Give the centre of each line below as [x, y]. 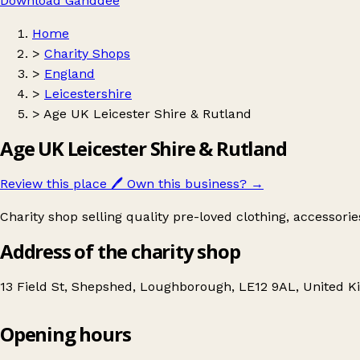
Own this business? [187, 183]
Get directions [89, 352]
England [70, 74]
